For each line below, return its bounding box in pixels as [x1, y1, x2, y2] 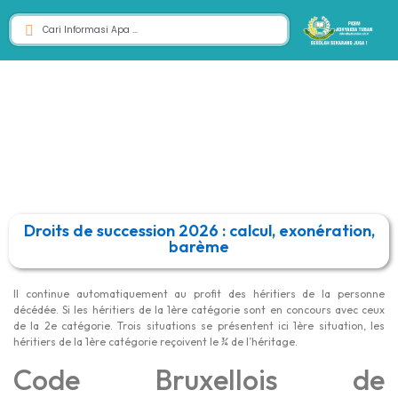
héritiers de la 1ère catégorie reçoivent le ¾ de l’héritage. [13, 335, 298, 348]
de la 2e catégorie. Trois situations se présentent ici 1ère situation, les [13, 319, 385, 332]
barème [169, 236, 229, 257]
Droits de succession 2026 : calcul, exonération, [23, 220, 375, 241]
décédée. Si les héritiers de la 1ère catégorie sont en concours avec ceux [13, 303, 385, 316]
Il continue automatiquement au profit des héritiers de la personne [13, 287, 385, 300]
